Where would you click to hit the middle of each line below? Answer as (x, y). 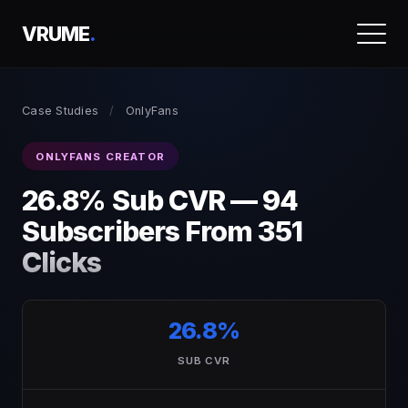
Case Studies (61, 111)
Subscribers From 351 (162, 232)
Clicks (62, 263)
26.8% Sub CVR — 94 (160, 201)
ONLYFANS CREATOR (100, 156)
